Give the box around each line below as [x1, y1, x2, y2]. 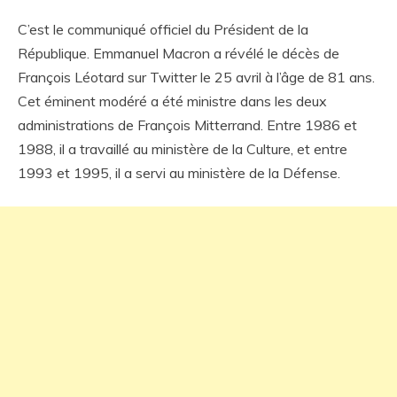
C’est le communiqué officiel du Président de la [18, 20, 308, 38]
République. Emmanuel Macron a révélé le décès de [18, 44, 339, 62]
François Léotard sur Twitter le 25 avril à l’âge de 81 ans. [18, 68, 375, 86]
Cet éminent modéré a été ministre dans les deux [18, 92, 327, 110]
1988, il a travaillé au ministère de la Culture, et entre [18, 140, 347, 158]
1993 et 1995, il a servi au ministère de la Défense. [18, 164, 340, 182]
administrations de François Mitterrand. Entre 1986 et [18, 116, 357, 134]
